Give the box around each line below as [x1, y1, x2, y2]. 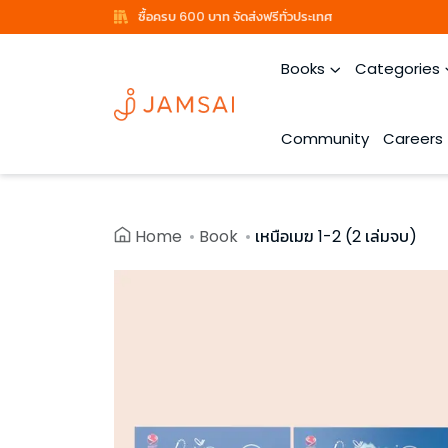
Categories [355, 58, 440, 79]
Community [281, 128, 369, 149]
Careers [383, 128, 443, 149]
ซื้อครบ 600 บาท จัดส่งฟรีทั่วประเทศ [138, 7, 333, 26]
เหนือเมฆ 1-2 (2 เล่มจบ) [255, 225, 417, 248]
